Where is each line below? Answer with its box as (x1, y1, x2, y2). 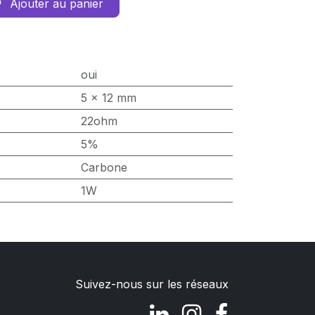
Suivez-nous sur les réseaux (75, 276, 229, 291)
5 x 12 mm (80, 90, 136, 105)
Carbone (80, 160, 127, 174)
